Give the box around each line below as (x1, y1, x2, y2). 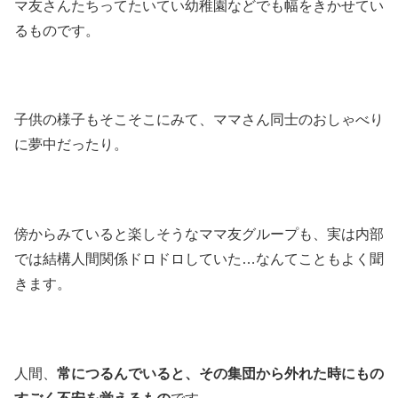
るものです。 (14, 22, 99, 38)
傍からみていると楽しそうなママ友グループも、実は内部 (14, 227, 384, 243)
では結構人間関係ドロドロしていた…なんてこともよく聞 (14, 251, 384, 267)
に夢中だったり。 (14, 137, 128, 153)
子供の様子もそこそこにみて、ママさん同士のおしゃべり (14, 112, 384, 128)
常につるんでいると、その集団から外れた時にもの (57, 365, 384, 381)
